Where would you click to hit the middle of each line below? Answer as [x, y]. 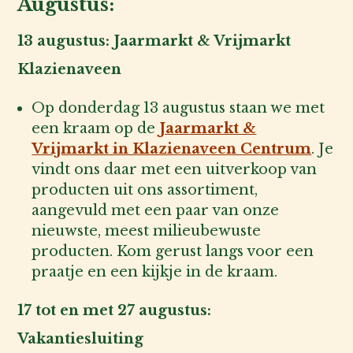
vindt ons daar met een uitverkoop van [175, 170]
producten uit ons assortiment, [145, 190]
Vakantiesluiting [81, 339]
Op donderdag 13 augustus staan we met [178, 108]
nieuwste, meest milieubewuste [147, 231]
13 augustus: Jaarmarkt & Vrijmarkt [154, 41]
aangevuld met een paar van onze [156, 211]
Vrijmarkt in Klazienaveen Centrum [172, 149]
